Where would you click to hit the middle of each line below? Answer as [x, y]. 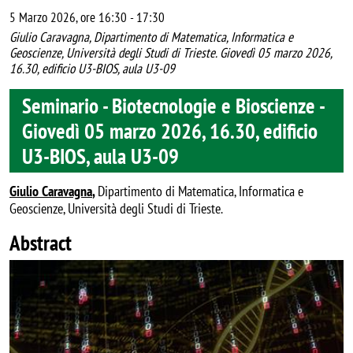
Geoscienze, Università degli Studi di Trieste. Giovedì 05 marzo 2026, [171, 53]
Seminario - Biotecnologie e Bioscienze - [174, 105]
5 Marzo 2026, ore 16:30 [68, 18]
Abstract [41, 242]
